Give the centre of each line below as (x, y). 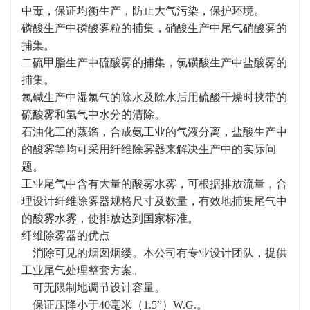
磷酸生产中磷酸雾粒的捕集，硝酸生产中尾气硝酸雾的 (154, 28)
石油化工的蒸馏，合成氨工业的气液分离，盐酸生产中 (154, 132)
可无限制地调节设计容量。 (93, 288)
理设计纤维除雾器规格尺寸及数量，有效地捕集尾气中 (154, 201)
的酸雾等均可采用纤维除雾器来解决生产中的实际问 (149, 149)
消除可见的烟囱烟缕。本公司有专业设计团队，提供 (154, 253)
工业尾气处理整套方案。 (82, 270)
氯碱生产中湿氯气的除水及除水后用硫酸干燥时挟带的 (154, 97)
